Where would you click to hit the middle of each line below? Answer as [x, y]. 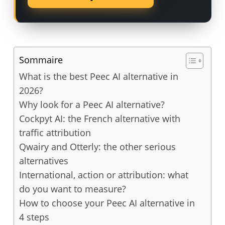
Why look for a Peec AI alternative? [92, 104]
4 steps [34, 217]
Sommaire [41, 60]
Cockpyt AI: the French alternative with [99, 119]
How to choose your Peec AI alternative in [107, 203]
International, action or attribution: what [103, 175]
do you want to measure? [72, 189]
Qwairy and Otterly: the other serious [97, 147]
